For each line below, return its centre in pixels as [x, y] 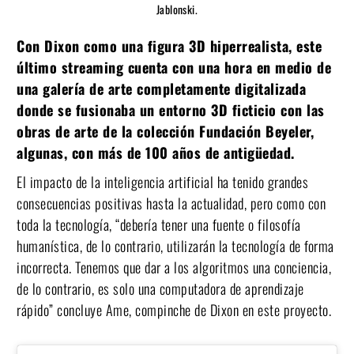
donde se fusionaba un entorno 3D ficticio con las [171, 109]
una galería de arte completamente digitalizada [161, 88]
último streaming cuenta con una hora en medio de [174, 67]
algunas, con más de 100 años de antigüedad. [158, 152]
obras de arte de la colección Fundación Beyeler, [165, 131]
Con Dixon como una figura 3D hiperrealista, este [169, 45]
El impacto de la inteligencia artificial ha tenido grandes [162, 181]
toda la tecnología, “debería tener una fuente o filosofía [159, 224]
